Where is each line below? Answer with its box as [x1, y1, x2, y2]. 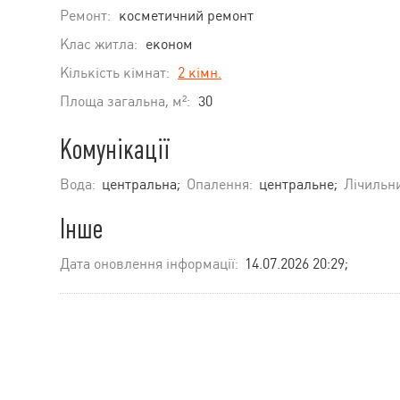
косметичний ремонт [119, 6, 254, 24]
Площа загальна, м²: [60, 92, 190, 110]
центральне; [259, 175, 337, 193]
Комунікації [60, 133, 170, 165]
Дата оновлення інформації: [60, 254, 238, 272]
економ [146, 35, 193, 53]
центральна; [102, 175, 180, 193]
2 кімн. [178, 63, 221, 81]
